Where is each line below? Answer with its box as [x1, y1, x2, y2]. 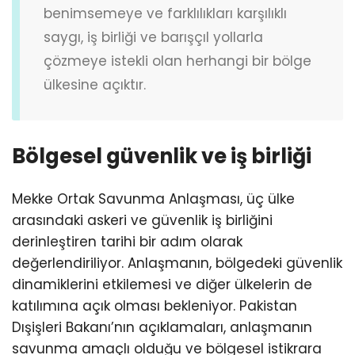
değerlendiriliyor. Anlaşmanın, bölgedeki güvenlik [12, 254, 342, 273]
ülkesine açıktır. [44, 74, 146, 94]
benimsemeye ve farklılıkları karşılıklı [44, 3, 287, 23]
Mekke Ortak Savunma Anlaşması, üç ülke [12, 189, 295, 209]
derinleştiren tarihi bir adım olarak [12, 232, 242, 252]
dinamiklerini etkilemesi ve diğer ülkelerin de [12, 275, 312, 295]
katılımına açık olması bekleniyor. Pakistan [12, 296, 297, 316]
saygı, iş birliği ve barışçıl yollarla [44, 27, 263, 47]
